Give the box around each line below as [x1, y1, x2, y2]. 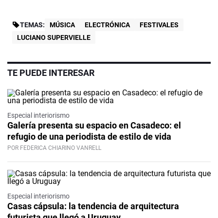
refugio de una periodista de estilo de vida [7, 131, 171, 142]
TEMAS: [20, 21, 45, 29]
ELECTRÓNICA [85, 21, 130, 29]
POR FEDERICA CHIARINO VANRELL [7, 145, 101, 152]
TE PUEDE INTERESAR [7, 68, 94, 78]
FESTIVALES [140, 21, 179, 29]
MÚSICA [50, 21, 75, 29]
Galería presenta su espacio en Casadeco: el [7, 120, 181, 131]
